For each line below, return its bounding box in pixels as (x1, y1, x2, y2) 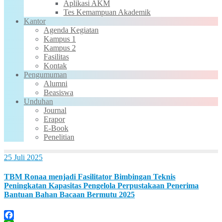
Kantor (24, 17, 46, 25)
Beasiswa (44, 88, 73, 97)
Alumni (44, 79, 67, 88)
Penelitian (44, 133, 74, 141)
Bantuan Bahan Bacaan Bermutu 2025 (4, 190, 135, 199)
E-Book (44, 124, 68, 132)
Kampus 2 (44, 44, 76, 52)
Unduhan (24, 97, 53, 106)
